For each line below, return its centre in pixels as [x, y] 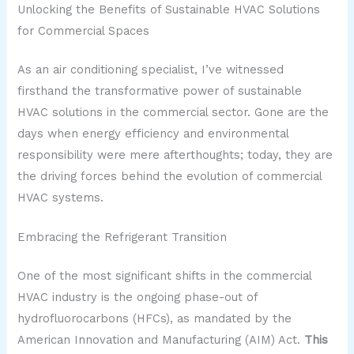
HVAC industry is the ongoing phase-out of [138, 297]
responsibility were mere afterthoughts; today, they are [175, 154]
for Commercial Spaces [84, 30]
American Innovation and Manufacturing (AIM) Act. [161, 339]
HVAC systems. [61, 197]
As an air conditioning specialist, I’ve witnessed [151, 69]
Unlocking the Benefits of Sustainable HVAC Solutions [169, 9]
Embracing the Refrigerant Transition [122, 237]
